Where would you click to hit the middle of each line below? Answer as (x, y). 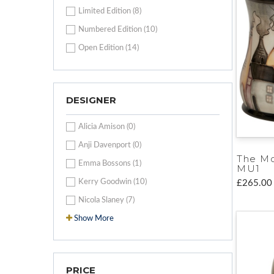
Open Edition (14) (109, 48)
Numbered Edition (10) (118, 29)
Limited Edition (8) (110, 11)
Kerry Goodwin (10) (113, 182)
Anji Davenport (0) (110, 145)
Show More (94, 218)
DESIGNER (91, 100)
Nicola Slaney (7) (106, 200)
